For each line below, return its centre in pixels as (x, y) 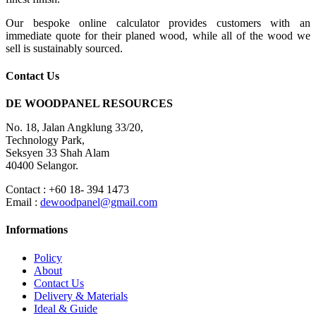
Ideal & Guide (66, 308)
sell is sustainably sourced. (64, 48)
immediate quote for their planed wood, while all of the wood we (158, 35)
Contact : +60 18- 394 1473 (67, 190)
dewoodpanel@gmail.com (99, 202)
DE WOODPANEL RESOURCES (89, 104)
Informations (37, 230)
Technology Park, (45, 140)
